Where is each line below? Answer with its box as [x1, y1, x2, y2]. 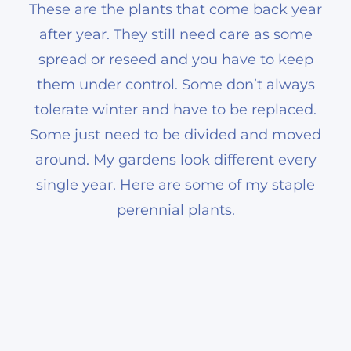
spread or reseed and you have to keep [38, 50, 313, 68]
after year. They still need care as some [38, 25, 313, 43]
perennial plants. [116, 201, 235, 219]
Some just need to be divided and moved [30, 125, 321, 143]
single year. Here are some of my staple [36, 175, 315, 194]
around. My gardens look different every [34, 150, 317, 168]
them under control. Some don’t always [36, 75, 315, 93]
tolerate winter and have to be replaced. [34, 100, 317, 118]
